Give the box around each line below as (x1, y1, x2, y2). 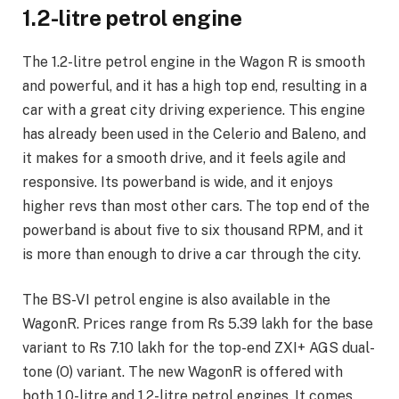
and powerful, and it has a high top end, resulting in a (22, 77, 367, 94)
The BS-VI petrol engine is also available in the (22, 291, 330, 309)
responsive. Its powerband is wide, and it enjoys (22, 173, 333, 191)
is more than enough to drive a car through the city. (22, 245, 361, 263)
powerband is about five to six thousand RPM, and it (22, 221, 363, 239)
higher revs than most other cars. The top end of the (22, 197, 370, 215)
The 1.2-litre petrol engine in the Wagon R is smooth (22, 53, 365, 70)
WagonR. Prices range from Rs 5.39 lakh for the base (22, 315, 373, 333)
